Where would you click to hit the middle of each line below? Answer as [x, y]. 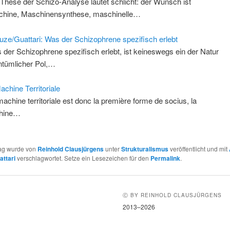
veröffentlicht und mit [198, 148]
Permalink [165, 158]
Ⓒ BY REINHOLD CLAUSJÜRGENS [172, 195]
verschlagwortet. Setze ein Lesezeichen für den [83, 158]
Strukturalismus [145, 149]
